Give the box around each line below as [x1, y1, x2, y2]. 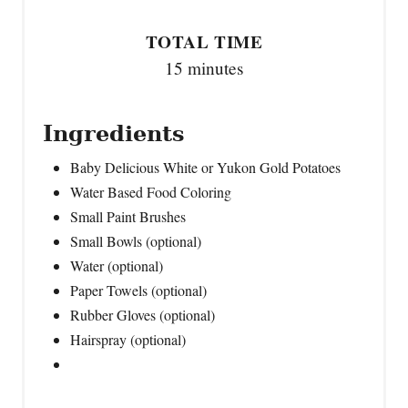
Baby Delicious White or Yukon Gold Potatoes [70, 157, 341, 177]
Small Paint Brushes [70, 206, 186, 226]
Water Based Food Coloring [70, 181, 231, 201]
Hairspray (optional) [70, 329, 186, 349]
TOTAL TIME [145, 27, 263, 55]
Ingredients [43, 119, 185, 147]
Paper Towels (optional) [70, 280, 207, 300]
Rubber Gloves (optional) [70, 304, 215, 324]
